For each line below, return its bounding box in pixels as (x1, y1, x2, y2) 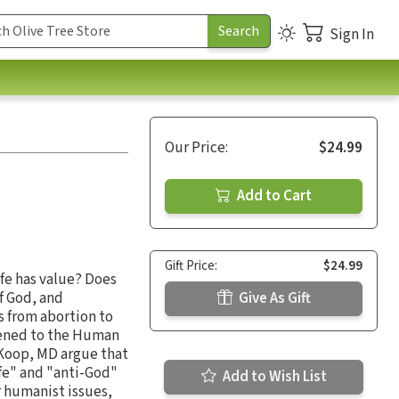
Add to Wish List (219, 365, 327, 387)
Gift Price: (165, 256, 217, 275)
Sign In (330, 23, 374, 45)
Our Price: (165, 136, 228, 159)
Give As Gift (235, 287, 311, 309)
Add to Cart (234, 184, 312, 207)
